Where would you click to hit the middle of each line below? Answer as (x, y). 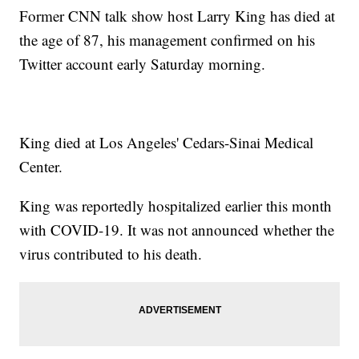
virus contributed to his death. (111, 254)
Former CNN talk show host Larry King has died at (177, 16)
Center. (41, 167)
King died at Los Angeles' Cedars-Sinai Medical (167, 143)
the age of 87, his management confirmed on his (167, 40)
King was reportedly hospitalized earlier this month (176, 206)
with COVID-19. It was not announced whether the (177, 230)
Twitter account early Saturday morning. (143, 64)
